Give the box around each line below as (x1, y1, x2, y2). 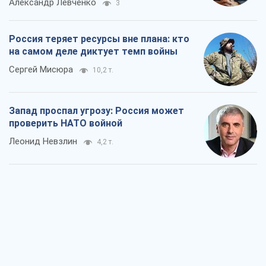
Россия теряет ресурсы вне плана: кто (9, 33, 189, 45)
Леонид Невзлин (9, 136, 77, 147)
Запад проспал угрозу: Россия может (9, 105, 184, 117)
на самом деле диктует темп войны (9, 46, 178, 58)
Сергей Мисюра (9, 64, 73, 75)
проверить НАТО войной (9, 118, 122, 129)
